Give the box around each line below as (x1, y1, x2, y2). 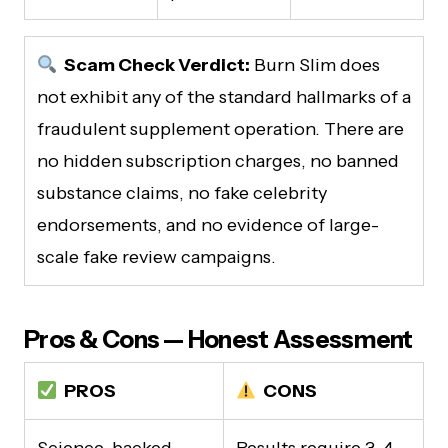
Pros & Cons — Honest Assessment (24, 324, 413, 354)
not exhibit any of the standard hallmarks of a (37, 85, 411, 108)
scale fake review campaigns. (37, 245, 276, 268)
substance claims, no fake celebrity (37, 181, 327, 204)
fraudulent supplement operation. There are (37, 117, 404, 140)
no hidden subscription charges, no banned (37, 149, 399, 172)
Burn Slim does (249, 53, 380, 76)
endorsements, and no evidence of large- (37, 213, 379, 236)
